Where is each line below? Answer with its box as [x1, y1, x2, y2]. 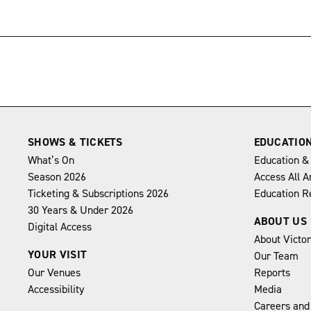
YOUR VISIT [28, 248, 87, 262]
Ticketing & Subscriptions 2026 [28, 187, 169, 201]
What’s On [28, 153, 74, 167]
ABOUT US [253, 215, 308, 228]
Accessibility [28, 283, 84, 296]
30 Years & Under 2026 [28, 203, 133, 217]
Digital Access [28, 220, 92, 234]
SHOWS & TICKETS [28, 135, 123, 149]
